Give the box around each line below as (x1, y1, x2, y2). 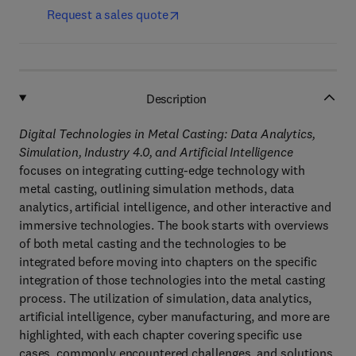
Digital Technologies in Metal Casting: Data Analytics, (19, 126, 315, 141)
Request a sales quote (47, 6, 168, 22)
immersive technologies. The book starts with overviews (19, 217, 329, 233)
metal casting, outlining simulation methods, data (19, 180, 295, 196)
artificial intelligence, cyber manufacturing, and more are (19, 308, 330, 324)
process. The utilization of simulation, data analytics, (19, 290, 312, 306)
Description (146, 90, 207, 106)
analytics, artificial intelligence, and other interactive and (19, 199, 331, 215)
